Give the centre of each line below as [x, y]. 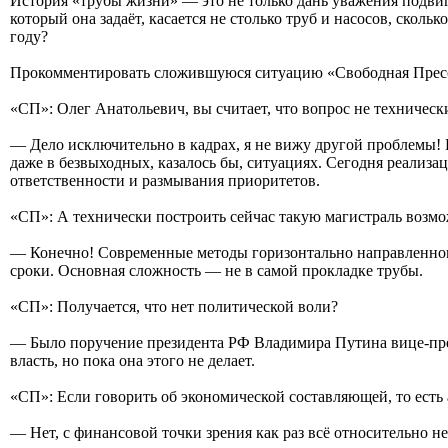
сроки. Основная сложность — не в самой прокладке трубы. [216, 270]
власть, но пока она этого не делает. [132, 360]
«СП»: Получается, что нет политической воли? [174, 306]
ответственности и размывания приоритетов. [165, 180]
